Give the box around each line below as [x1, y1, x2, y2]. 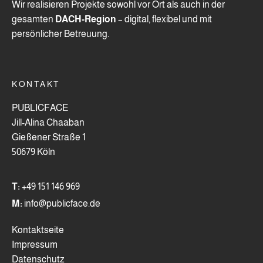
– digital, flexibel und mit [116, 14, 212, 24]
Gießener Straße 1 [12, 132, 86, 143]
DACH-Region [55, 14, 116, 24]
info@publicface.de [22, 198, 100, 209]
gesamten [12, 14, 55, 24]
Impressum [12, 240, 58, 250]
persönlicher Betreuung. [12, 28, 109, 39]
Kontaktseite [12, 225, 64, 235]
